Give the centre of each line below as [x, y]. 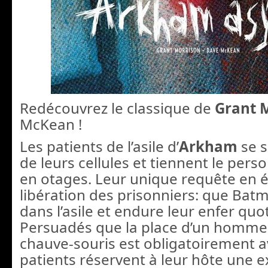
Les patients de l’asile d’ [99, 147]
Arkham [208, 147]
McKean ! [51, 124]
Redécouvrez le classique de [117, 108]
